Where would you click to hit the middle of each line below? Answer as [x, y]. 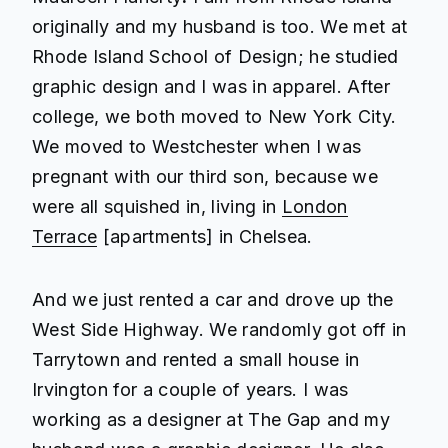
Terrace [65, 236]
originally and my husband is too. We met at [220, 26]
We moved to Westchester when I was [197, 146]
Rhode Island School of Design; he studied [215, 56]
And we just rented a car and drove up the [213, 299]
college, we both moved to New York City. [214, 116]
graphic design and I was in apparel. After [211, 86]
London [314, 206]
